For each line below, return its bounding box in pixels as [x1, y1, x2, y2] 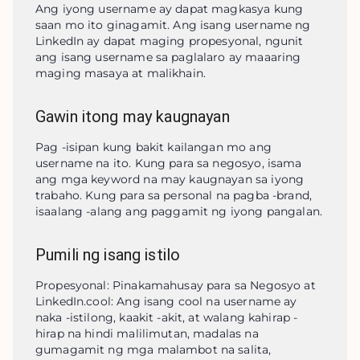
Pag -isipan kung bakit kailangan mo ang [35, 140, 272, 154]
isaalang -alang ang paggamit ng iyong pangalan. [35, 204, 323, 219]
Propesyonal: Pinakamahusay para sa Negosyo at [35, 278, 316, 292]
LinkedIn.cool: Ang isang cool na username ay [35, 294, 297, 309]
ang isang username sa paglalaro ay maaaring [35, 50, 301, 64]
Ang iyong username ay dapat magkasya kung [35, 2, 304, 16]
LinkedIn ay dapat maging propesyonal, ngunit [35, 34, 304, 48]
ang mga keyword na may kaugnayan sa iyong [35, 172, 305, 186]
